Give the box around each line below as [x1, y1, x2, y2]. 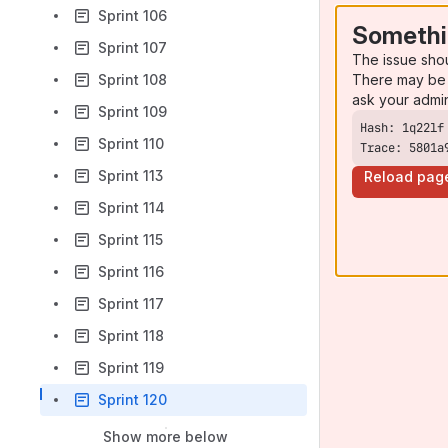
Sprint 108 [98, 71, 167, 88]
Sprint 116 [98, 263, 164, 280]
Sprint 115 [98, 231, 163, 248]
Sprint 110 [98, 135, 164, 152]
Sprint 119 [98, 359, 164, 376]
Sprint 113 [98, 167, 163, 184]
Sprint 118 [98, 327, 164, 344]
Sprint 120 [98, 391, 167, 408]
